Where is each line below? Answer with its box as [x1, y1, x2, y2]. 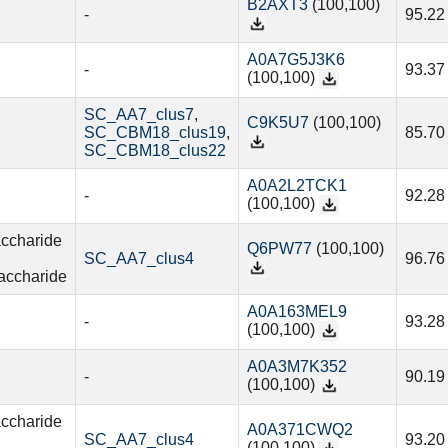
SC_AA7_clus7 [83, 106, 194, 124]
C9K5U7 [246, 114, 309, 132]
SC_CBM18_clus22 [83, 142, 226, 160]
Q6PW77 [246, 240, 312, 258]
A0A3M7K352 [246, 358, 347, 376]
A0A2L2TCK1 [246, 177, 347, 195]
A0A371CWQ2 [246, 421, 353, 439]
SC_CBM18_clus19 [83, 124, 226, 142]
